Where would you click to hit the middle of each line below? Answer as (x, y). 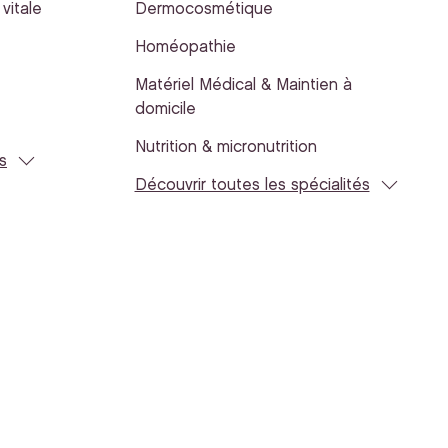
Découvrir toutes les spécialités (252, 185)
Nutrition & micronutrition (225, 147)
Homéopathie (185, 47)
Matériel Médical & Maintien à (243, 85)
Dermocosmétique (203, 9)
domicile (165, 109)
